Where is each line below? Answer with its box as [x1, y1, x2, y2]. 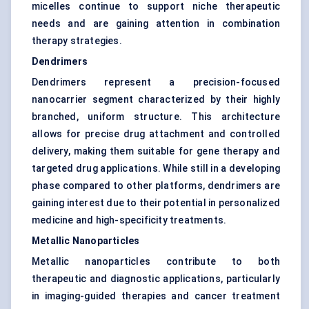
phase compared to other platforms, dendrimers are [32, 180, 280, 192]
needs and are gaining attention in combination [32, 18, 280, 30]
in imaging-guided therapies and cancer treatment [32, 290, 280, 302]
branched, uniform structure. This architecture [32, 111, 280, 123]
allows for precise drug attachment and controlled [32, 128, 280, 140]
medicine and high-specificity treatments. [32, 215, 227, 226]
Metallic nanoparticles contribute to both [32, 256, 280, 268]
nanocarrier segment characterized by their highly [32, 94, 280, 106]
